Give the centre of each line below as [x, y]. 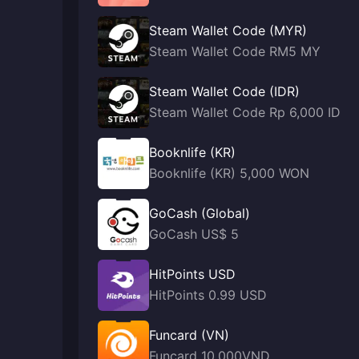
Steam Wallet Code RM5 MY [235, 51]
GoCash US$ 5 [194, 234]
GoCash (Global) [200, 213]
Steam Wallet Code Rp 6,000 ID [245, 112]
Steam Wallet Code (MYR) [228, 30]
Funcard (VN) [189, 335]
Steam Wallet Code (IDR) [224, 91]
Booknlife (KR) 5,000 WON [229, 173]
